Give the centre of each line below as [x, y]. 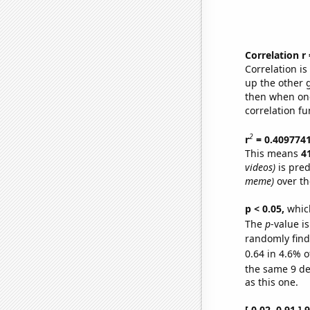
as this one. [271, 282]
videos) [260, 167]
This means [273, 153]
